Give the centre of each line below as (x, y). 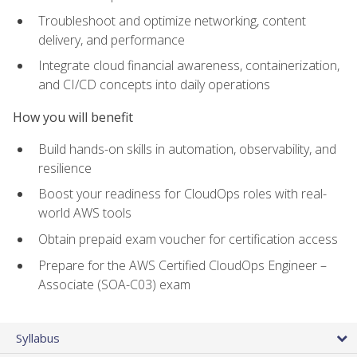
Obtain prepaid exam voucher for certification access (188, 239)
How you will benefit (73, 117)
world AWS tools (85, 213)
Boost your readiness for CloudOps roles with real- (182, 194)
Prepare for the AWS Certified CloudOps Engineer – (182, 265)
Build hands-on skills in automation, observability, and (187, 149)
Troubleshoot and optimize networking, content (172, 20)
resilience (65, 168)
